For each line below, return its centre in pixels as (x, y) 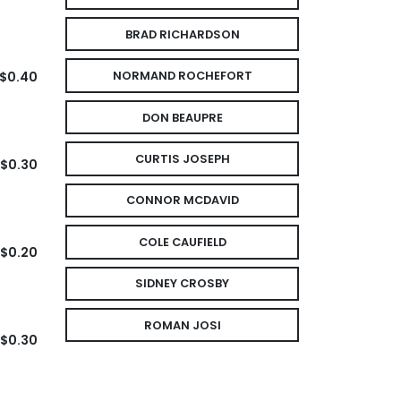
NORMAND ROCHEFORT (182, 76)
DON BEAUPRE (182, 117)
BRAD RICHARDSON (182, 34)
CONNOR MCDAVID (182, 200)
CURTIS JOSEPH (182, 158)
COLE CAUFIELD (182, 242)
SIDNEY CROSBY (182, 284)
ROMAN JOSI (182, 325)
